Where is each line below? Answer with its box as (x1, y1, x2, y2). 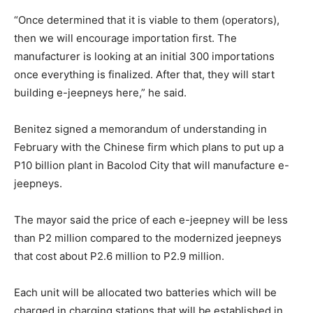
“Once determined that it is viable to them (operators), (14, 13, 279, 27)
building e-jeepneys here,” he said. (14, 85, 187, 99)
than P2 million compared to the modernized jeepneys (14, 231, 282, 245)
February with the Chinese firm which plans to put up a (14, 140, 284, 154)
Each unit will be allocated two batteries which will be (14, 285, 277, 299)
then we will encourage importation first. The (14, 31, 237, 45)
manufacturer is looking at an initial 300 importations (14, 49, 275, 63)
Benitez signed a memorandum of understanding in (14, 122, 267, 136)
